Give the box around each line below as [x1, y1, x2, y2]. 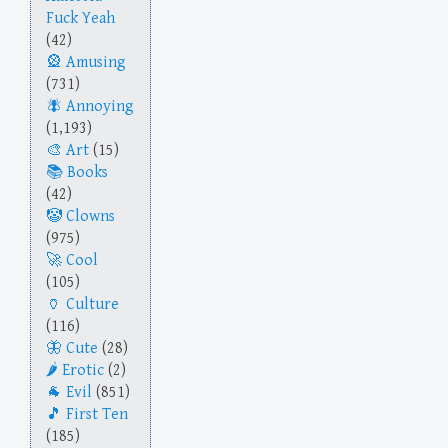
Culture [66, 295, 119, 315]
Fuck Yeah [46, 9, 115, 29]
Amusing [66, 53, 126, 73]
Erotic [62, 361, 104, 381]
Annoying [66, 97, 134, 117]
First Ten [66, 405, 128, 425]
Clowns [66, 207, 115, 227]
